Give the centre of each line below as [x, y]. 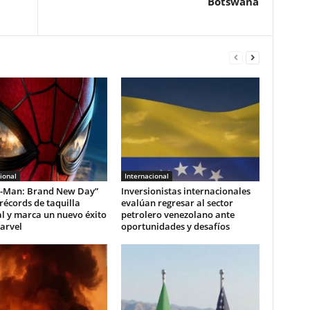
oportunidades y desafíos [175, 226]
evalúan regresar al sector [177, 202]
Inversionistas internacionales [185, 191]
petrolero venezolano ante [177, 214]
